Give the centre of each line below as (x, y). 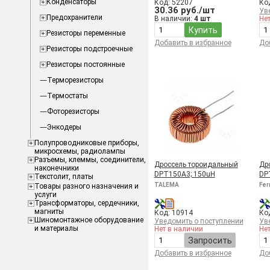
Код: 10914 (173, 213)
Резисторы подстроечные (89, 49)
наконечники (56, 168)
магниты (49, 212)
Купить (203, 30)
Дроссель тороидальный (196, 165)
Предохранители (74, 17)
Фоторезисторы (73, 111)
